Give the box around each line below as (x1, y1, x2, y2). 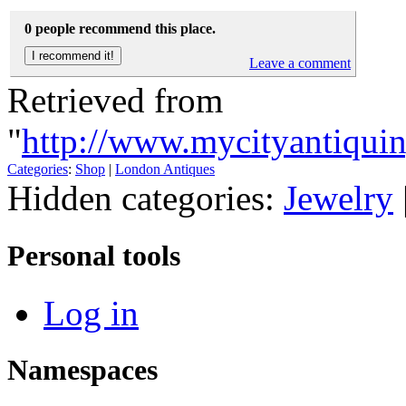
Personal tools (7, 238, 180, 272)
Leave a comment (249, 55, 351, 72)
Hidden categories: (7, 179, 284, 218)
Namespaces (7, 353, 158, 386)
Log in (43, 293, 139, 333)
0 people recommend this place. (24, 21, 216, 37)
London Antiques (115, 161, 215, 178)
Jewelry (284, 179, 393, 218)
